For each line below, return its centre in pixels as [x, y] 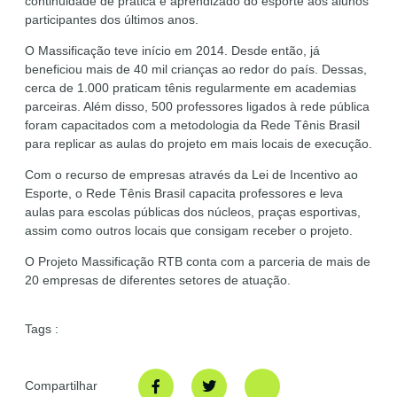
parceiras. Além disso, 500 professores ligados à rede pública [197, 106]
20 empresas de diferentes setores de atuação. [158, 280]
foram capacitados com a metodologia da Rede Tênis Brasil [192, 125]
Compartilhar [61, 386]
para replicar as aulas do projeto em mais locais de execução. [198, 143]
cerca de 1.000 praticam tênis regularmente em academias [191, 87]
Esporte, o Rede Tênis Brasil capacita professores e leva [184, 193]
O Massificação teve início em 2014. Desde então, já [172, 50]
